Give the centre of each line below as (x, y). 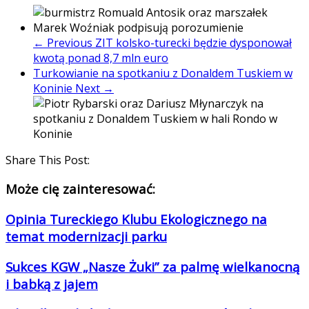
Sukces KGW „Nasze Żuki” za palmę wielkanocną (152, 266)
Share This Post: (48, 160)
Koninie (54, 88)
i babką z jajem (52, 283)
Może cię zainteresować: (80, 189)
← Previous (63, 42)
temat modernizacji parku (86, 237)
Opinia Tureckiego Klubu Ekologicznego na (136, 219)
